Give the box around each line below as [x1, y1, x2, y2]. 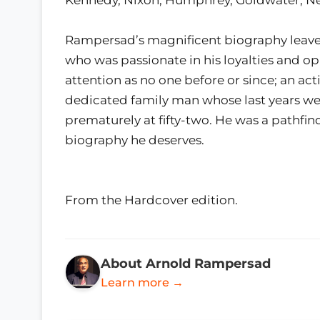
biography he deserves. [65, 132, 204, 147]
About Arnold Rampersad [101, 255, 271, 271]
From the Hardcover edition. [65, 192, 238, 207]
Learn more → [101, 275, 184, 289]
